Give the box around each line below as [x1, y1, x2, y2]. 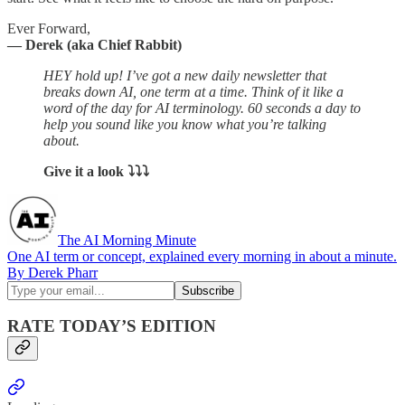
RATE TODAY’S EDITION [7, 316, 216, 336]
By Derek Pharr [7, 264, 98, 280]
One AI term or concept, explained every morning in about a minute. [7, 248, 397, 264]
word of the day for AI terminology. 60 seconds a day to [43, 99, 361, 116]
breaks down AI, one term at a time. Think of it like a [43, 83, 344, 99]
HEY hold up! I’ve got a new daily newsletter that [43, 67, 326, 83]
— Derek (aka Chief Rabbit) [7, 36, 182, 52]
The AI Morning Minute [58, 231, 196, 248]
